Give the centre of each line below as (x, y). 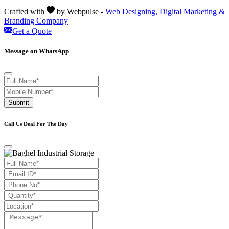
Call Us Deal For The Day (36, 124)
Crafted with (25, 12)
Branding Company (36, 21)
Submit (19, 103)
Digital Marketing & (192, 12)
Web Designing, (131, 12)
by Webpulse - (80, 12)
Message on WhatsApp (37, 51)
